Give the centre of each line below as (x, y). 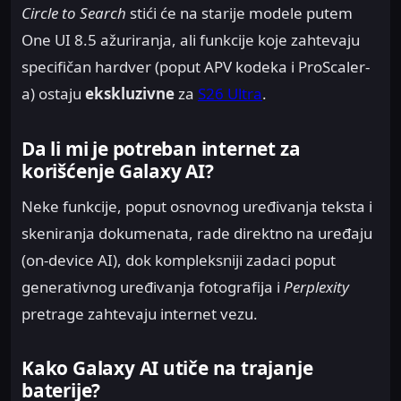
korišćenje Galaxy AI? (118, 171)
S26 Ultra (230, 94)
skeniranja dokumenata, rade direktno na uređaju (197, 234)
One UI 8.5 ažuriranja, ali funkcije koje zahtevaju (191, 40)
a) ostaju (53, 94)
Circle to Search (74, 13)
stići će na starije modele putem (239, 13)
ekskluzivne (130, 94)
